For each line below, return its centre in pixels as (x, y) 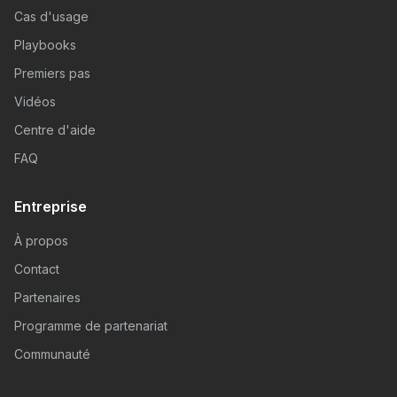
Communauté (52, 354)
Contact (37, 269)
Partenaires (47, 297)
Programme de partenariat (91, 325)
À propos (41, 240)
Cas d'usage (51, 16)
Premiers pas (52, 73)
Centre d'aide (55, 129)
